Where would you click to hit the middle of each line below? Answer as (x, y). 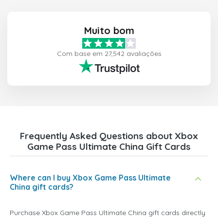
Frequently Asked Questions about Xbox (109, 136)
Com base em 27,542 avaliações (109, 54)
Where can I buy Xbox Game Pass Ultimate (90, 178)
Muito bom (109, 31)
